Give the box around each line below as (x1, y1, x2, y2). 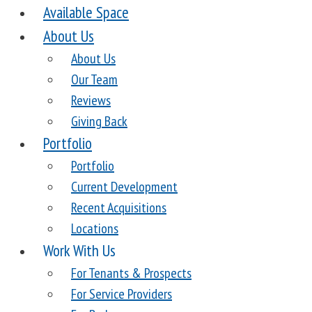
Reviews (71, 91, 111, 109)
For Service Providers (71, 285, 172, 303)
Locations (71, 219, 118, 237)
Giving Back (71, 112, 127, 130)
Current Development (71, 178, 178, 196)
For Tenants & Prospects (71, 264, 192, 282)
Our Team (71, 70, 118, 88)
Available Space (43, 2, 129, 22)
